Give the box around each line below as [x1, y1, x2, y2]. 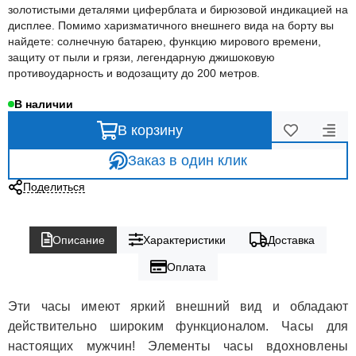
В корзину [118, 122, 184, 138]
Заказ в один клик [127, 153, 247, 168]
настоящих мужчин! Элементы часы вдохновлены [8, 339, 348, 353]
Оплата [166, 260, 206, 273]
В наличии [14, 98, 73, 110]
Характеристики [143, 233, 226, 246]
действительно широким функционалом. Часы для [8, 319, 348, 333]
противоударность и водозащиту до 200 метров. [8, 67, 260, 79]
